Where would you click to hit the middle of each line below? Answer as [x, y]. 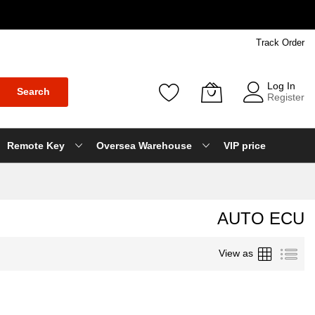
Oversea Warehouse [144, 146]
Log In [281, 85]
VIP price [245, 146]
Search [33, 91]
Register [286, 97]
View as [236, 253]
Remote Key [36, 146]
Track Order [280, 43]
